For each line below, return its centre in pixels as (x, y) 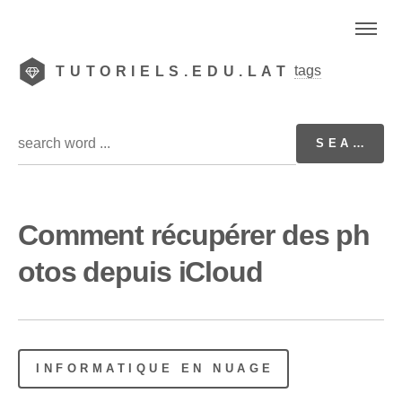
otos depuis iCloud (140, 271)
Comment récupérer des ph (194, 235)
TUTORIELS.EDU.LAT (173, 71)
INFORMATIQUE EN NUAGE (155, 368)
